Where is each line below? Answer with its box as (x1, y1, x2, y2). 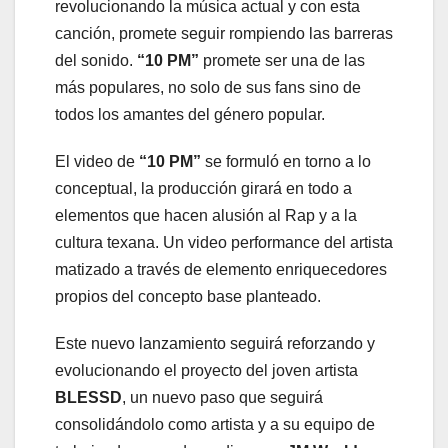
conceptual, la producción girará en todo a (55, 180, 352, 198)
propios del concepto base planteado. (55, 288, 321, 306)
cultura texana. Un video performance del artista (55, 234, 393, 252)
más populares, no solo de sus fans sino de (55, 79, 361, 97)
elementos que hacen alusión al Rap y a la (55, 207, 357, 225)
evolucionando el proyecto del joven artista (55, 362, 358, 380)
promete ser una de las (199, 52, 365, 70)
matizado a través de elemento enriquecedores (55, 261, 387, 279)
